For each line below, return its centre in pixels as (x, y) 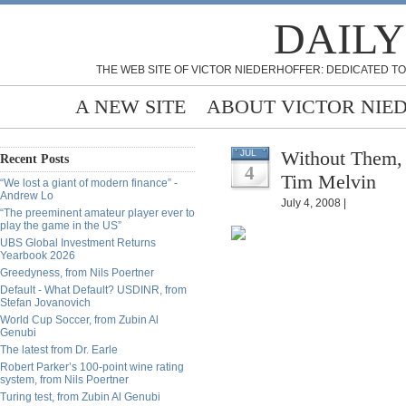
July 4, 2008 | (314, 203)
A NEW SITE (130, 106)
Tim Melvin (329, 182)
